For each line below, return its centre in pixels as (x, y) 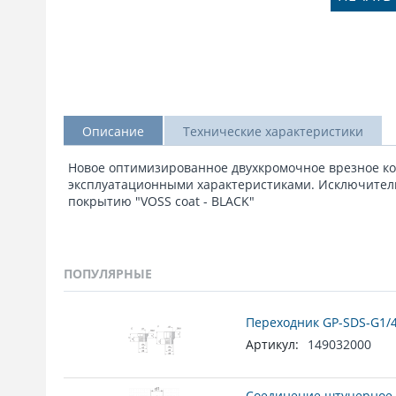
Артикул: (272, 344)
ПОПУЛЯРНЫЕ (108, 274)
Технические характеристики (273, 131)
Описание (113, 131)
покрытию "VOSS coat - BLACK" (161, 201)
